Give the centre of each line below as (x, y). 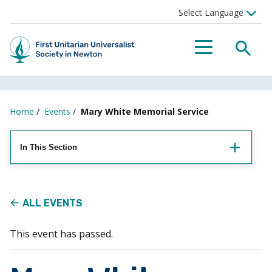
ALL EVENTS (53, 203)
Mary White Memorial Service (145, 111)
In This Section (49, 147)
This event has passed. (61, 234)
